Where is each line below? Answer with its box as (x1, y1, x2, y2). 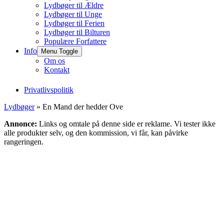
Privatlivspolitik (24, 85, 73, 94)
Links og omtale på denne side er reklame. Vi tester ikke (37, 119, 215, 128)
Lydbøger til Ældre (44, 1, 103, 9)
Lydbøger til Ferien (44, 19, 104, 27)
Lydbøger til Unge (44, 10, 102, 18)
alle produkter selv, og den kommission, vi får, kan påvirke (4, 128, 188, 137)
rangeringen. (4, 137, 43, 146)
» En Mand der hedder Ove (34, 102, 123, 111)
